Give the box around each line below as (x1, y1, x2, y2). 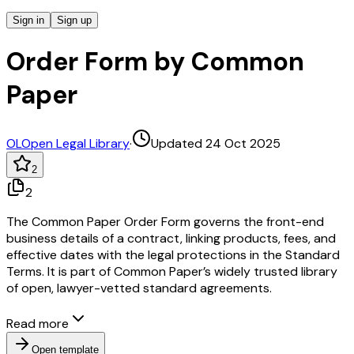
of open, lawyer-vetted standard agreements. (6, 279, 272, 296)
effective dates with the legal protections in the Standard (6, 246, 340, 263)
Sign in (13, 14, 44, 26)
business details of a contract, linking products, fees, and (6, 229, 336, 247)
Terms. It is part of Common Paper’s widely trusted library (6, 262, 337, 280)
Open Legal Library (21, 134, 130, 152)
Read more (6, 314, 69, 332)
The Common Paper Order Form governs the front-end (6, 213, 324, 230)
